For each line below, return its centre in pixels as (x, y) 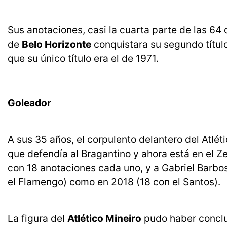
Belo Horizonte (56, 44)
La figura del (37, 219)
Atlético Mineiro (104, 219)
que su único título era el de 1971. (83, 59)
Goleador (29, 103)
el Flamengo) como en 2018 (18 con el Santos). (114, 182)
